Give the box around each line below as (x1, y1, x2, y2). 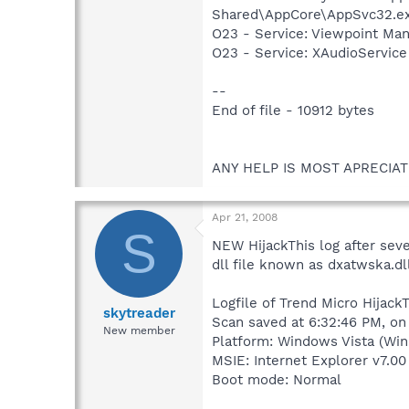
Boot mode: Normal (212, 371, 341, 388)
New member (102, 324, 175, 338)
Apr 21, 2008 (212, 210, 278, 224)
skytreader (102, 305, 175, 322)
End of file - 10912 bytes (212, 101, 374, 119)
